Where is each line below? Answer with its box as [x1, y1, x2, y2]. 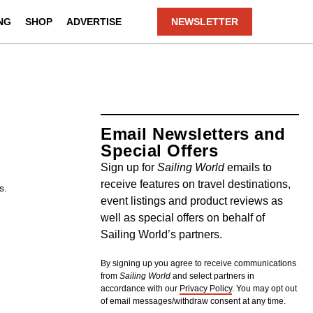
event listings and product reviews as [101, 195, 284, 208]
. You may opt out [232, 284, 298, 294]
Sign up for [101, 161, 158, 174]
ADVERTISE [66, 16, 122, 28]
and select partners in [170, 271, 255, 282]
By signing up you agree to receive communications [101, 259, 297, 269]
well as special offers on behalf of [101, 212, 265, 224]
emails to [224, 161, 272, 174]
